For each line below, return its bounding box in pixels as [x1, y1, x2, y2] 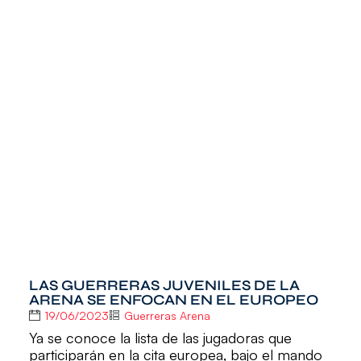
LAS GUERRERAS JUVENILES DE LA [28, 276, 300, 294]
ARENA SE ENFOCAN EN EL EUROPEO [28, 290, 318, 309]
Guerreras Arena [123, 308, 210, 322]
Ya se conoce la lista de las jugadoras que [28, 329, 292, 347]
